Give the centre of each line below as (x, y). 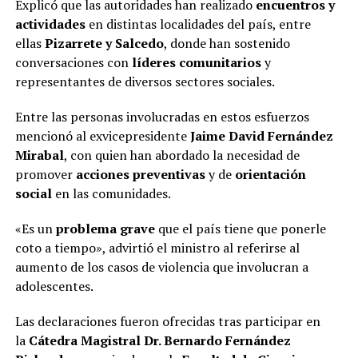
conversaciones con (73, 63)
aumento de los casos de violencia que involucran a (161, 267)
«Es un (35, 229)
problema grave (107, 229)
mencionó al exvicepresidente (102, 136)
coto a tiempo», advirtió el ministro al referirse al (157, 248)
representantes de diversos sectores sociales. (145, 82)
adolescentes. (54, 286)
